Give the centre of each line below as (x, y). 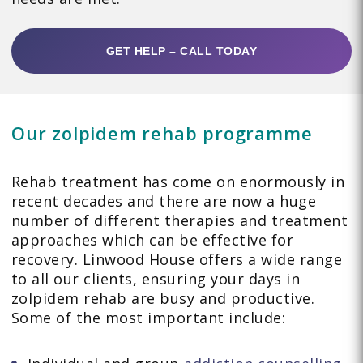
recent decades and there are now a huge (164, 201)
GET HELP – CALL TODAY (181, 51)
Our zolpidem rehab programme (162, 133)
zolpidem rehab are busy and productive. (163, 299)
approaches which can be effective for (152, 240)
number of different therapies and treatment (179, 221)
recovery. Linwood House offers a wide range (177, 260)
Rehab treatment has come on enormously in (178, 182)
